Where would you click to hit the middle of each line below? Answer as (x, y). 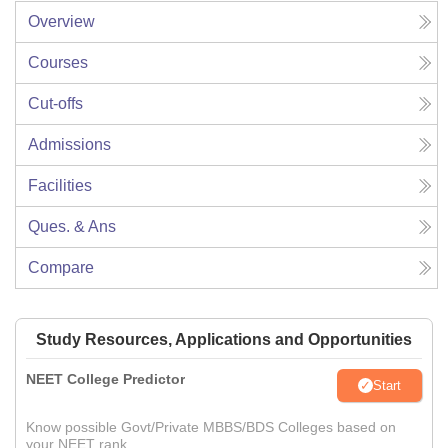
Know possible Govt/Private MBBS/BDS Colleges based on (211, 427)
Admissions (69, 145)
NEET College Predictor (105, 379)
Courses (58, 63)
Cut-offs (55, 104)
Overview (61, 22)
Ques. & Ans (72, 227)
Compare (61, 268)
